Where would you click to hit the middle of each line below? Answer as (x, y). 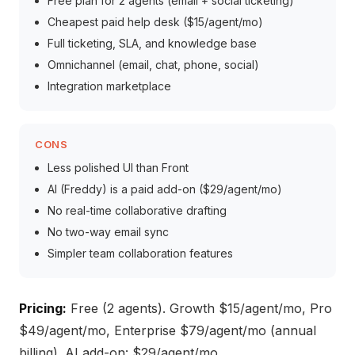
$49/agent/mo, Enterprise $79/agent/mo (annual (168, 330)
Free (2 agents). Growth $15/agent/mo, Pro (199, 308)
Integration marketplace (109, 86)
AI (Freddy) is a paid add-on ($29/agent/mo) (165, 189)
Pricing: (43, 308)
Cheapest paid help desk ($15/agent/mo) (155, 22)
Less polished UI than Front (118, 168)
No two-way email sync (108, 232)
